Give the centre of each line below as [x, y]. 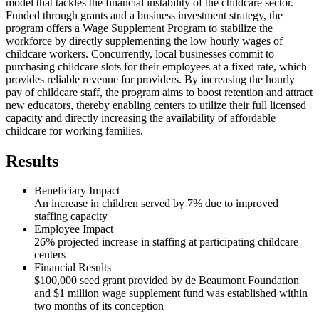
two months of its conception [99, 306]
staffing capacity [71, 216]
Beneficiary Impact [77, 191]
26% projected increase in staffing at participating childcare [166, 242]
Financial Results [73, 268]
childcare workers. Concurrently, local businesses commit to [140, 53]
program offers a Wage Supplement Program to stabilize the [139, 28]
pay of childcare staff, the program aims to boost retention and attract [159, 92]
